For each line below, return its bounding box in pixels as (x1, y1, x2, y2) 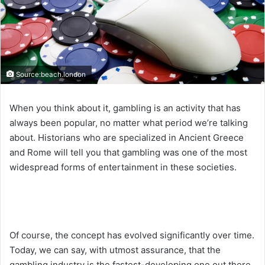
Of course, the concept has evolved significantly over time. (9, 230, 254, 241)
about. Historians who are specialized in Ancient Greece (9, 132, 244, 144)
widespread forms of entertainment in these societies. (9, 161, 237, 173)
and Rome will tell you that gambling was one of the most (9, 147, 247, 159)
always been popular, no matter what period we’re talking (9, 117, 248, 129)
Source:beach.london (14, 70, 86, 79)
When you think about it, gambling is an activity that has (9, 102, 241, 114)
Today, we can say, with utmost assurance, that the (9, 244, 221, 256)
